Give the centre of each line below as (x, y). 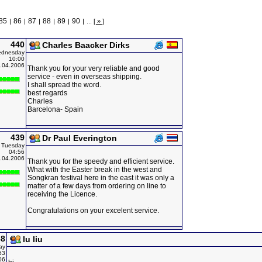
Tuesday (13, 145)
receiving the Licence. (62, 194)
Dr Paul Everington (80, 138)
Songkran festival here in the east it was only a (101, 178)
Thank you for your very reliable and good (94, 68)
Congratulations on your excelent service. (93, 211)
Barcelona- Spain (55, 109)
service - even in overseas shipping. (85, 77)
